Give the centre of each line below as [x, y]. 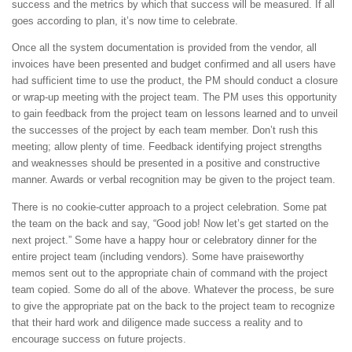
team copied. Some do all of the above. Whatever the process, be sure [173, 289]
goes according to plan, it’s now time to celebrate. [125, 21]
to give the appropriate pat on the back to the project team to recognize [173, 306]
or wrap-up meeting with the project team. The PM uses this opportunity [174, 97]
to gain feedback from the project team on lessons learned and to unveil [175, 114]
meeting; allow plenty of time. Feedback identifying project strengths [167, 147]
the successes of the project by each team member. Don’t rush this [165, 130]
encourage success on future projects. [99, 339]
